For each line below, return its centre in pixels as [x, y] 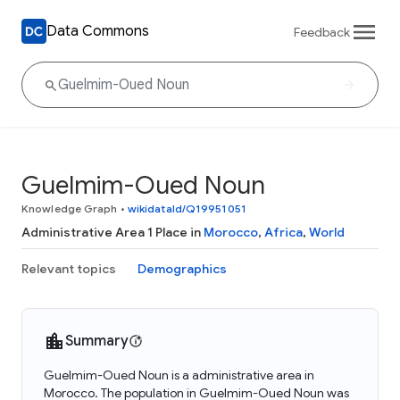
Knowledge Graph [70, 208]
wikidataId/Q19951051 [187, 208]
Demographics [182, 269]
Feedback [322, 32]
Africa [283, 232]
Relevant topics [69, 269]
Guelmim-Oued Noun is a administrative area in [179, 375]
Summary [97, 341]
